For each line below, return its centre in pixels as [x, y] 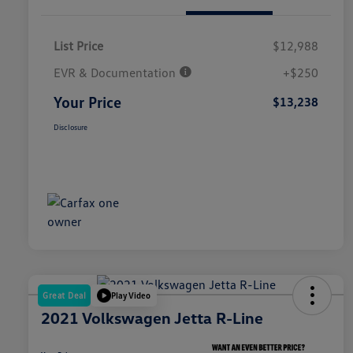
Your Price [87, 101]
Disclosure [71, 126]
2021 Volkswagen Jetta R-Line [152, 317]
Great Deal [64, 295]
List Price [78, 45]
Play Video [131, 295]
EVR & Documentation [116, 72]
